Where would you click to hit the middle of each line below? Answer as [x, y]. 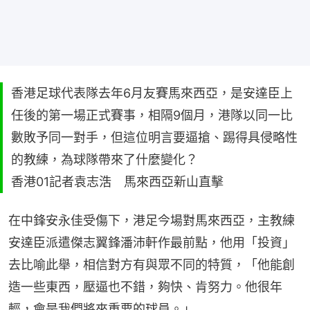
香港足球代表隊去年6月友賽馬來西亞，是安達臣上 [152, 93]
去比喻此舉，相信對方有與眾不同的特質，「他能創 [152, 264]
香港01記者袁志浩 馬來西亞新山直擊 [117, 181]
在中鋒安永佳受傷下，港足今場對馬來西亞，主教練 [152, 220]
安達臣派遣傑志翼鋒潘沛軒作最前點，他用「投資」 [152, 242]
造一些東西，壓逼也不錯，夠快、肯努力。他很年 [145, 286]
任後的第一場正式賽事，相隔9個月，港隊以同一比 [152, 115]
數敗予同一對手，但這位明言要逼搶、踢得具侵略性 [154, 137]
